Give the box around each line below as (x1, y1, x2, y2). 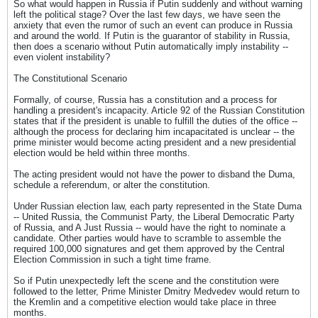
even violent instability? (13, 52, 110, 62)
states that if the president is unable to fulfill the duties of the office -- (13, 116, 297, 126)
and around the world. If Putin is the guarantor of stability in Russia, (13, 31, 290, 41)
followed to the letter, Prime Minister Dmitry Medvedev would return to (13, 286, 300, 297)
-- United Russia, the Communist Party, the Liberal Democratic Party (13, 212, 295, 222)
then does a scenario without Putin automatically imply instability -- (13, 41, 288, 52)
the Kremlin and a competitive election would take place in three (13, 297, 276, 307)
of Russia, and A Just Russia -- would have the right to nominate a (13, 222, 285, 233)
